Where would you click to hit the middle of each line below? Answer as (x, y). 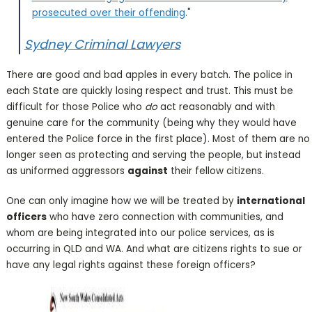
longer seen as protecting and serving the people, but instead (153, 155)
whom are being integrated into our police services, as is (140, 233)
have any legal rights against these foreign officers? (131, 265)
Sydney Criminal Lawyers (102, 44)
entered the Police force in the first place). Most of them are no (158, 139)
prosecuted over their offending (108, 13)
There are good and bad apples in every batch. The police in (149, 75)
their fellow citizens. (216, 171)
